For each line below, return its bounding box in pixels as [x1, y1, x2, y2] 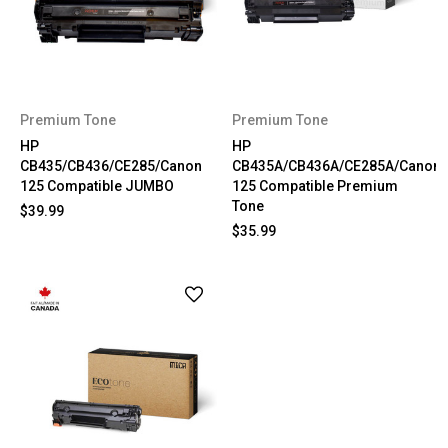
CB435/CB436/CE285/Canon [20, 157, 202, 174]
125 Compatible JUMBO [20, 177, 174, 194]
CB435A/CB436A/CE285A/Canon [231, 157, 441, 174]
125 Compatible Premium [231, 177, 398, 194]
